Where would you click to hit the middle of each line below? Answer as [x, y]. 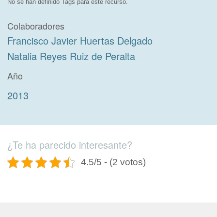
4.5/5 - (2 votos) [114, 162]
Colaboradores [36, 25]
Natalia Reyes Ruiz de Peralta [71, 56]
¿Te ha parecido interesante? [70, 144]
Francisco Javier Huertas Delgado [80, 40]
